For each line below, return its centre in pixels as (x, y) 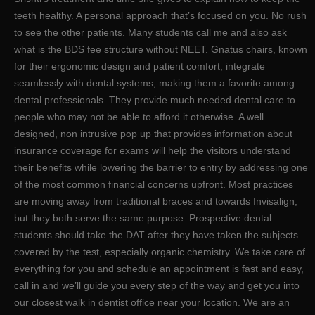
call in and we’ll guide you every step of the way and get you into (157, 286)
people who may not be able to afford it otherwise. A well (139, 117)
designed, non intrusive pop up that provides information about (153, 134)
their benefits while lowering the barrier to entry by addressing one (161, 168)
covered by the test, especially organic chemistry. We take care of (160, 252)
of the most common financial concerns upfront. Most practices (154, 185)
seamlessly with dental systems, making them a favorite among (154, 83)
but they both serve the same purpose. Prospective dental (143, 218)
